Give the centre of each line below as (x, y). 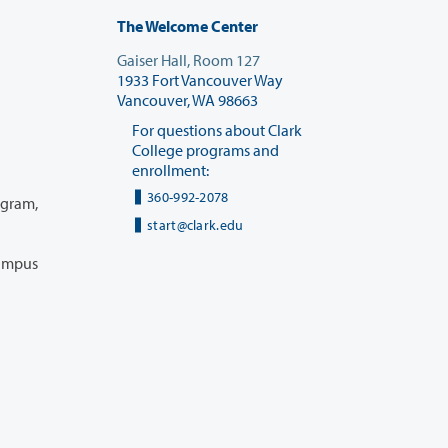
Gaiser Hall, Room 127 (188, 59)
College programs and (205, 149)
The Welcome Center (188, 25)
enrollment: (170, 169)
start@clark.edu (195, 224)
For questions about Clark (217, 129)
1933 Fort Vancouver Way (201, 79)
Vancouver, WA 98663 (188, 99)
